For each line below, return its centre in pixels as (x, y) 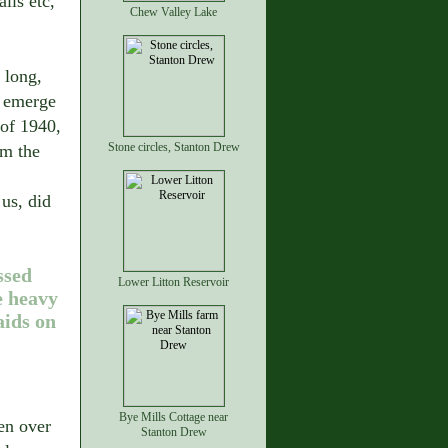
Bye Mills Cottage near (173, 417)
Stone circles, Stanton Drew (173, 147)
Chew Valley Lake (173, 12)
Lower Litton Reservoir (173, 282)
